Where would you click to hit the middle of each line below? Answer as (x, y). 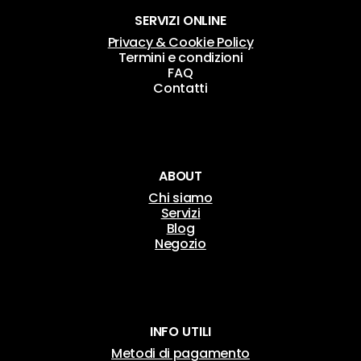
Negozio (180, 244)
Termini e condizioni (180, 58)
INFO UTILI (180, 332)
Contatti (180, 89)
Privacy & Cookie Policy (180, 43)
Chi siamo (180, 198)
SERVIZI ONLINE (180, 21)
